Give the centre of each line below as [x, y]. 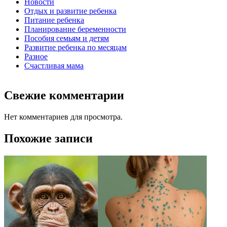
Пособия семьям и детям [67, 39]
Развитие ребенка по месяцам [75, 48]
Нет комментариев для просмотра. [63, 117]
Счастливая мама [54, 66]
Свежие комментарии [64, 95]
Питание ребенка [54, 20]
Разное [36, 57]
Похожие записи [48, 138]
